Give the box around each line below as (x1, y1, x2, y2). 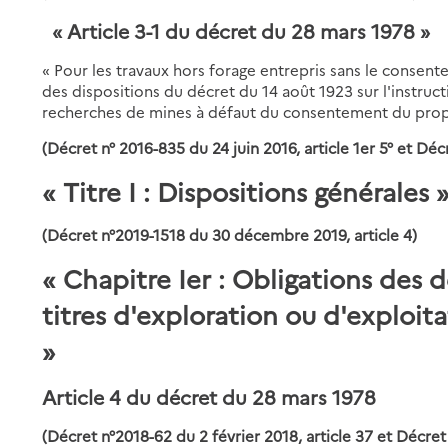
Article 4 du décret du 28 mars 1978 (42, 382, 377, 410)
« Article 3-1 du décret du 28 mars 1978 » (42, 16, 431, 44)
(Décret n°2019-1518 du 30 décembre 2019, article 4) (42, 223, 418, 245)
